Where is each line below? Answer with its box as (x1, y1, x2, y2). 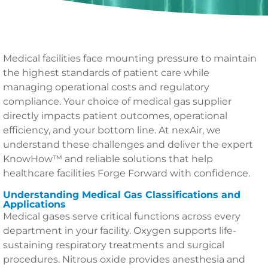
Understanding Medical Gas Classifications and (3, 189, 240, 200)
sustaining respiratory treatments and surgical (3, 239, 224, 251)
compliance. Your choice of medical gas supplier (3, 96, 232, 107)
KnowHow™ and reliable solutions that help (3, 153, 213, 165)
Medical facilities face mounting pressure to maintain (3, 53, 257, 64)
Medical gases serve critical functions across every (3, 211, 240, 222)
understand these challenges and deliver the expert (3, 139, 253, 150)
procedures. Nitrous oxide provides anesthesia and (3, 254, 245, 265)
